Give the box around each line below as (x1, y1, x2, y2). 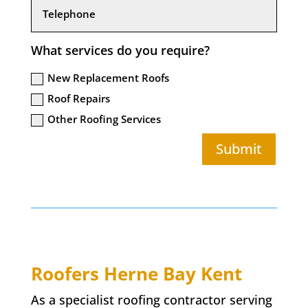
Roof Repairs (47, 91, 111, 106)
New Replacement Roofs (47, 71, 170, 85)
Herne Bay (103, 261, 196, 287)
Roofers (30, 261, 104, 287)
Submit (216, 140, 263, 159)
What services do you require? (31, 41, 210, 58)
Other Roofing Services (47, 112, 162, 126)
